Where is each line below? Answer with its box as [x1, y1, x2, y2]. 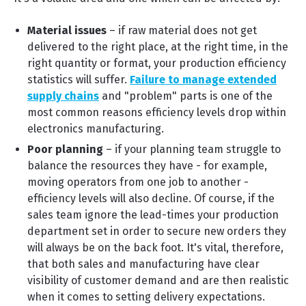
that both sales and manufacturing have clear [27, 258, 260, 270]
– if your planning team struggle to [103, 143, 281, 156]
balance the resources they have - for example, [27, 159, 267, 172]
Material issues [27, 24, 107, 37]
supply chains [27, 89, 99, 102]
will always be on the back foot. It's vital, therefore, [27, 241, 283, 254]
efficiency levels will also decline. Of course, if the [27, 192, 275, 205]
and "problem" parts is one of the [99, 89, 273, 102]
